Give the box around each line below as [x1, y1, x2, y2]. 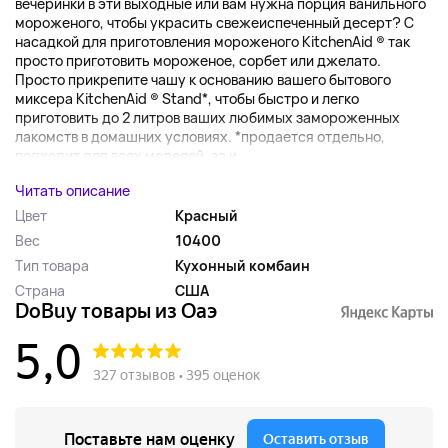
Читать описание [15, 181, 130, 201]
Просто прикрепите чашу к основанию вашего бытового [15, 70, 391, 90]
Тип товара [15, 256, 89, 276]
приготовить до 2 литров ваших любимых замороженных [15, 108, 400, 128]
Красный [175, 206, 238, 226]
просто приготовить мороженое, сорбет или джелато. [15, 51, 381, 71]
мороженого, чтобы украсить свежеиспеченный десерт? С [15, 13, 414, 33]
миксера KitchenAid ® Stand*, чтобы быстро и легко [15, 89, 359, 109]
